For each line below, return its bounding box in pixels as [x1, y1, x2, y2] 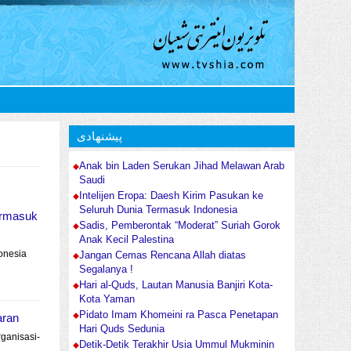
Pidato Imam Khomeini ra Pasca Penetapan [79, 309, 278, 321]
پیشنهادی [77, 129, 122, 143]
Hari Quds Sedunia [79, 324, 165, 335]
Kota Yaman [79, 294, 135, 306]
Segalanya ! [79, 264, 133, 276]
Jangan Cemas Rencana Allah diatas [79, 250, 246, 262]
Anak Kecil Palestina [79, 234, 174, 246]
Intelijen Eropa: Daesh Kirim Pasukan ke [79, 190, 263, 202]
